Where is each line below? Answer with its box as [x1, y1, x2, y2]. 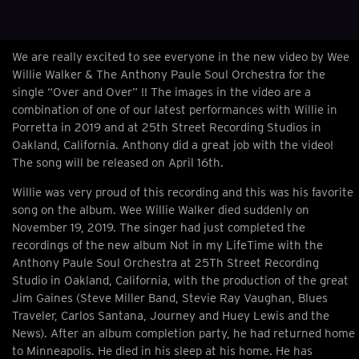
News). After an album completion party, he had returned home [12, 325, 355, 341]
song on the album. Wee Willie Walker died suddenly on [12, 202, 309, 217]
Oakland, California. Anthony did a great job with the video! [12, 138, 333, 153]
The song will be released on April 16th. [12, 155, 224, 171]
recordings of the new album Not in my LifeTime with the [12, 237, 323, 252]
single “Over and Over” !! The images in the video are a [12, 85, 311, 100]
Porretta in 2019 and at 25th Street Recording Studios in [12, 120, 321, 135]
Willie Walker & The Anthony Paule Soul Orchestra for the [12, 67, 325, 83]
